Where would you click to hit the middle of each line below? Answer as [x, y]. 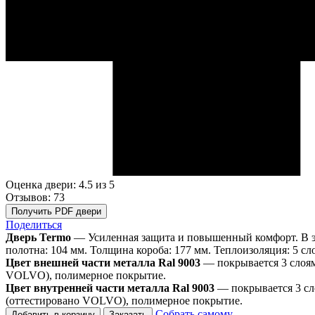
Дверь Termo [38, 237]
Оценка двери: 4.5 [49, 184]
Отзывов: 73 [35, 197]
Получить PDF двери [56, 211]
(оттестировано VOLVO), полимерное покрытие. [124, 300]
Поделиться [34, 224]
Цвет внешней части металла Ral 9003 [103, 262]
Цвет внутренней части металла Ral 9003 [110, 288]
